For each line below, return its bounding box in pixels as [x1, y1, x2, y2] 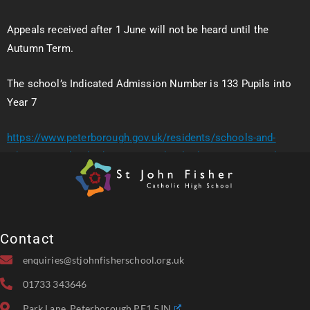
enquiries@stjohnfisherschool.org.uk [22, 253, 185, 266]
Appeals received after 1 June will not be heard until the [7, 24, 269, 36]
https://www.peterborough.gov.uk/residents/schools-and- [7, 131, 276, 144]
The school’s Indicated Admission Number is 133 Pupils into [7, 77, 292, 90]
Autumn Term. [7, 42, 73, 55]
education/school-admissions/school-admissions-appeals [7, 150, 283, 163]
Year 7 [7, 96, 37, 109]
